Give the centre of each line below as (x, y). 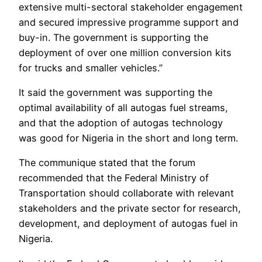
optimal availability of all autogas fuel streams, (123, 108)
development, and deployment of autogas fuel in (128, 224)
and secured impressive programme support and (129, 22)
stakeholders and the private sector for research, (130, 208)
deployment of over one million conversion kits (125, 52)
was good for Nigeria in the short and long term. (128, 138)
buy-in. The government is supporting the (113, 37)
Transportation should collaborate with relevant (126, 193)
